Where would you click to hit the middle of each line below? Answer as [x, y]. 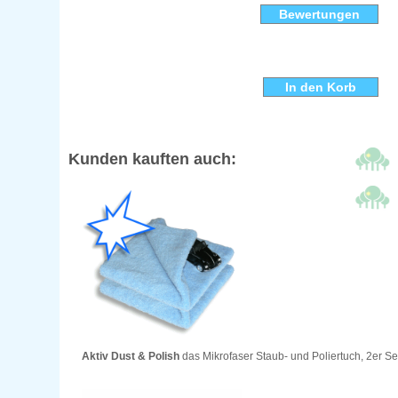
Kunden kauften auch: [153, 159]
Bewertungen [319, 15]
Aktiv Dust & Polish [131, 357]
